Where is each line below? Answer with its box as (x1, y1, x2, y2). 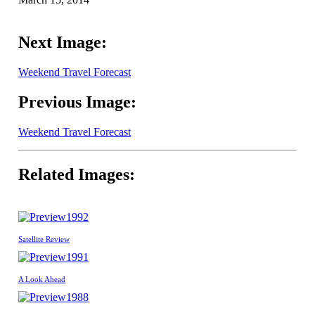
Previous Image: (18, 93, 136, 112)
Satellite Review (18, 234, 70, 243)
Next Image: (18, 33, 107, 52)
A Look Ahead (18, 274, 65, 283)
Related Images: (18, 165, 135, 184)
